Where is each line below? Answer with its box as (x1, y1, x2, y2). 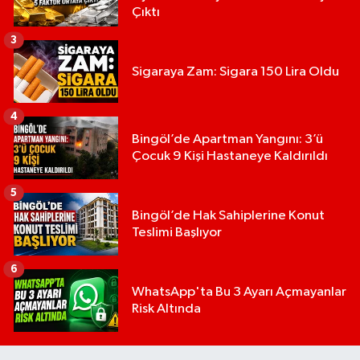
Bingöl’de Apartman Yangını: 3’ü (132, 133, 323, 147)
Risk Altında (132, 302, 201, 317)
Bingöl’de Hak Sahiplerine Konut (132, 209, 325, 223)
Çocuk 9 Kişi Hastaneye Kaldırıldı (132, 149, 328, 164)
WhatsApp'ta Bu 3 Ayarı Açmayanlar (132, 285, 346, 300)
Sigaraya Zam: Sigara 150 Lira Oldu (132, 64, 339, 79)
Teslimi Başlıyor (132, 226, 222, 240)
